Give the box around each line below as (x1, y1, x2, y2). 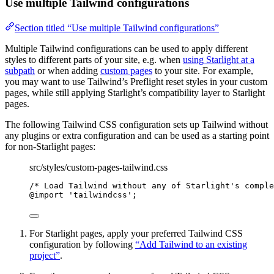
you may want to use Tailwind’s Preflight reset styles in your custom (5, 76, 267, 87)
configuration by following (29, 239, 135, 250)
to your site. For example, (152, 65, 253, 76)
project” (29, 250, 60, 261)
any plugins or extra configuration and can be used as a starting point (5, 130, 269, 141)
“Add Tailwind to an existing (135, 239, 247, 250)
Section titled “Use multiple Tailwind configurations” (15, 22, 219, 33)
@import (29, 190, 64, 199)
